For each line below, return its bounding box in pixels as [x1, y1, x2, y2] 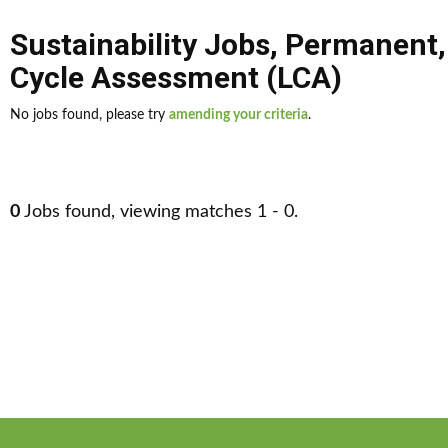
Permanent [285, 27, 438, 62]
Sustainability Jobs [10, 27, 270, 62]
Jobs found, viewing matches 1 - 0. [20, 203, 298, 221]
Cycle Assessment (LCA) [10, 60, 342, 95]
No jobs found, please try [10, 108, 169, 122]
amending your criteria [169, 108, 308, 122]
